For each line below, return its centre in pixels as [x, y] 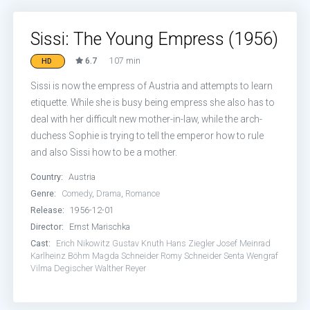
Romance [143, 193]
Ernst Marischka [100, 227]
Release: [48, 210]
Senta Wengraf [251, 256]
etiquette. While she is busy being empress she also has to [153, 102]
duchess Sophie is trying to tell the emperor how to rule [147, 136]
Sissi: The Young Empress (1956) [155, 39]
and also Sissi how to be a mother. [104, 152]
